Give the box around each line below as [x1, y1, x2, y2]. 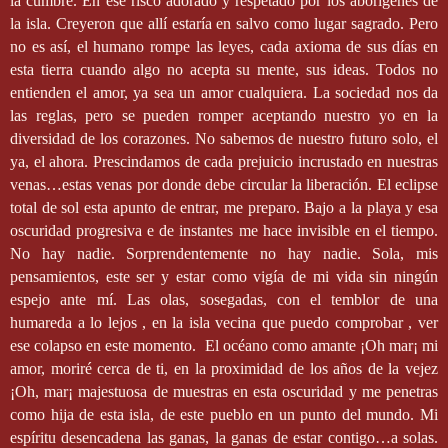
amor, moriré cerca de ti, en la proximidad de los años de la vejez [10, 360, 438, 378]
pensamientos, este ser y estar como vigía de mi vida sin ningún [10, 268, 438, 286]
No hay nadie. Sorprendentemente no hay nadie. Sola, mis [10, 245, 438, 263]
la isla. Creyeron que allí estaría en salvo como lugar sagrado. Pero [10, 15, 438, 33]
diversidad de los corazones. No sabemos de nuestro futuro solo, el [10, 130, 438, 148]
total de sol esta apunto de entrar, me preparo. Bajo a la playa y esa [10, 199, 438, 217]
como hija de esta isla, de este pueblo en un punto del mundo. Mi [10, 406, 438, 424]
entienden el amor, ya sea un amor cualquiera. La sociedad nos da [10, 84, 438, 102]
